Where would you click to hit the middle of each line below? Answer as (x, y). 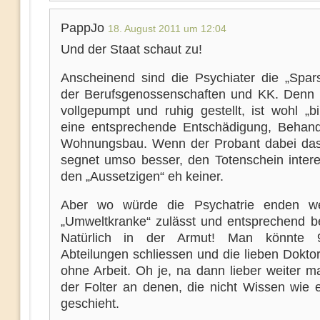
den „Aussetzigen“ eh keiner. (142, 176)
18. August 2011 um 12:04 (167, 29)
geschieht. (90, 304)
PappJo (84, 28)
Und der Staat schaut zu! (131, 49)
